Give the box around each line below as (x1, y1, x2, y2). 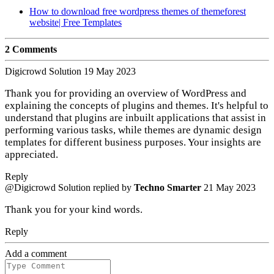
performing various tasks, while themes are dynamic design (5, 124, 262, 136)
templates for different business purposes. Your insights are (5, 136, 261, 149)
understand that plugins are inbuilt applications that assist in (5, 112, 266, 124)
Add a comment (5, 248, 67, 259)
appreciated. (5, 149, 61, 161)
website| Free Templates (29, 17, 122, 28)
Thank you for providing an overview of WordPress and (5, 87, 246, 100)
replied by (91, 182, 134, 193)
